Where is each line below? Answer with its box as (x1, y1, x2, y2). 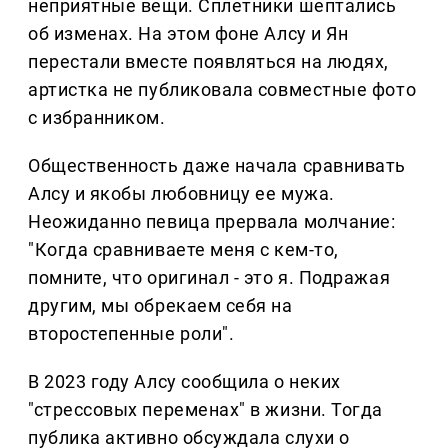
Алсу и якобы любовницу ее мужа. (28, 183, 335, 205)
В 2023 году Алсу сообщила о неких (28, 371, 341, 393)
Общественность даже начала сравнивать (28, 155, 406, 177)
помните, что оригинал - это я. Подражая (28, 267, 391, 289)
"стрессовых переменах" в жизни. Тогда (28, 399, 383, 421)
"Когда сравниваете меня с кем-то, (28, 239, 339, 261)
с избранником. (28, 107, 166, 129)
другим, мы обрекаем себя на (28, 295, 293, 317)
